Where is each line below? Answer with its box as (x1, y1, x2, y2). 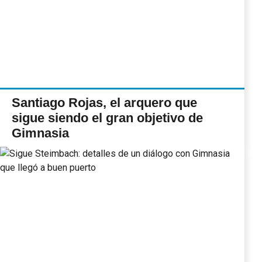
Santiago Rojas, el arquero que (12, 95, 197, 110)
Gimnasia (12, 125, 69, 140)
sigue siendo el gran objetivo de (12, 110, 203, 125)
